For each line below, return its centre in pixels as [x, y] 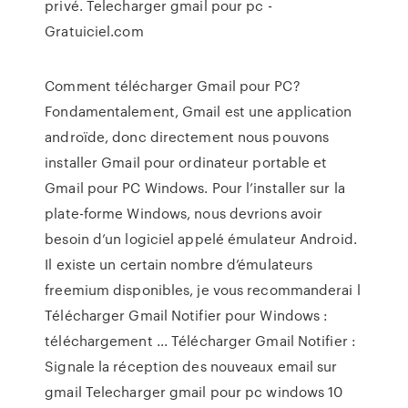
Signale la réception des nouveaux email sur [191, 366]
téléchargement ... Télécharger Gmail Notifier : [200, 341]
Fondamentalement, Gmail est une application [199, 111]
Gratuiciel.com [94, 31]
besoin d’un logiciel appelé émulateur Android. [201, 239]
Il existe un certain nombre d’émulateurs [179, 264]
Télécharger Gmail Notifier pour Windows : [187, 315]
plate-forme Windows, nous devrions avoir [184, 213]
